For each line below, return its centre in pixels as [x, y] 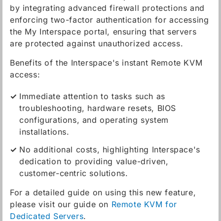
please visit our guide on [61, 204]
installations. [44, 132]
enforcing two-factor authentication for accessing [110, 20]
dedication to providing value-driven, [94, 161]
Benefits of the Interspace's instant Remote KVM [106, 63]
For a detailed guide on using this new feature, [103, 192]
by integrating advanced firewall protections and [107, 8]
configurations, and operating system [94, 120]
